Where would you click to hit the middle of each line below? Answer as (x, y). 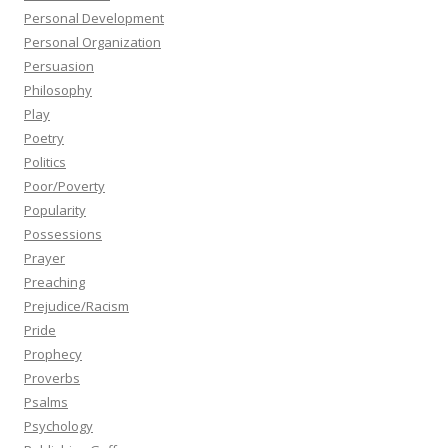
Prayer (44, 258)
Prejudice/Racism (76, 306)
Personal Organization (92, 42)
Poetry (44, 138)
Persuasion (59, 66)
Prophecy (53, 354)
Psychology (58, 426)
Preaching (54, 282)
